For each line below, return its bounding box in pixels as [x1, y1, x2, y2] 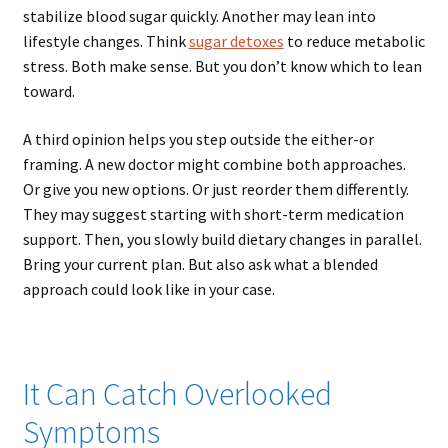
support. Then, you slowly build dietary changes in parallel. [22, 228, 422, 249]
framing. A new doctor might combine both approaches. [22, 153, 406, 174]
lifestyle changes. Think [22, 31, 189, 52]
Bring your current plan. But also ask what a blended [22, 253, 378, 274]
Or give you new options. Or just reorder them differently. [22, 178, 409, 199]
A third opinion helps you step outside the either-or [22, 128, 374, 149]
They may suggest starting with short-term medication [22, 203, 404, 224]
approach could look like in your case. [22, 278, 275, 299]
